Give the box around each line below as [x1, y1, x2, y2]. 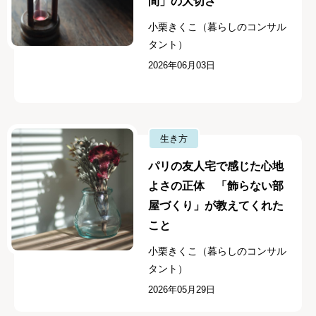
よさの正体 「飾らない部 [148, 180, 284, 193]
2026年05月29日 [148, 284, 216, 296]
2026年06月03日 [148, 59, 216, 71]
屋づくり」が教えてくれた [148, 200, 284, 212]
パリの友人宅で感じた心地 [148, 160, 284, 173]
